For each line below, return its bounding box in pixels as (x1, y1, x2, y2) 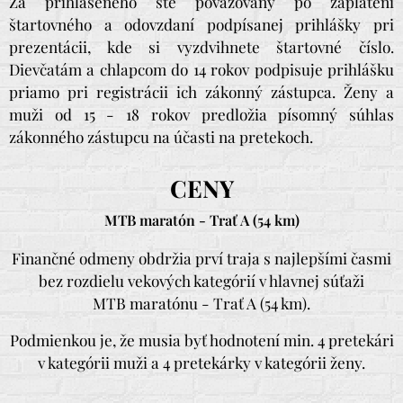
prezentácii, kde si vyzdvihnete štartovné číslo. (9, 36, 394, 57)
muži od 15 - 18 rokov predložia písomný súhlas (9, 103, 394, 124)
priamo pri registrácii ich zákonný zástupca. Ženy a (9, 81, 394, 102)
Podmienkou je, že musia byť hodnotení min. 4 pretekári (9, 329, 394, 350)
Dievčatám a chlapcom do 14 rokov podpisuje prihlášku (9, 58, 394, 79)
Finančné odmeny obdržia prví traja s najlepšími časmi (12, 247, 391, 268)
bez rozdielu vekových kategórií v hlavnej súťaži (39, 270, 364, 291)
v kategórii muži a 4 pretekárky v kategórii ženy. (38, 352, 365, 372)
